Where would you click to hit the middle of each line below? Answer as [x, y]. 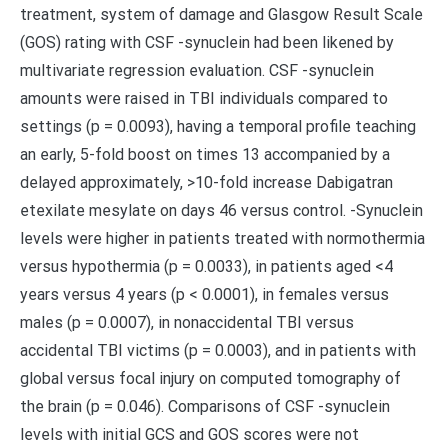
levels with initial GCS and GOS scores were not [189, 434]
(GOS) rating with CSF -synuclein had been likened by [207, 42]
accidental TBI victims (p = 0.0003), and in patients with [218, 350]
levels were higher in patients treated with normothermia [222, 238]
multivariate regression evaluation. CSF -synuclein [197, 70]
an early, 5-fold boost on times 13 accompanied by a [205, 154]
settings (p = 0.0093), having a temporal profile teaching [218, 126]
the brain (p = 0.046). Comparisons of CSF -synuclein [205, 406]
